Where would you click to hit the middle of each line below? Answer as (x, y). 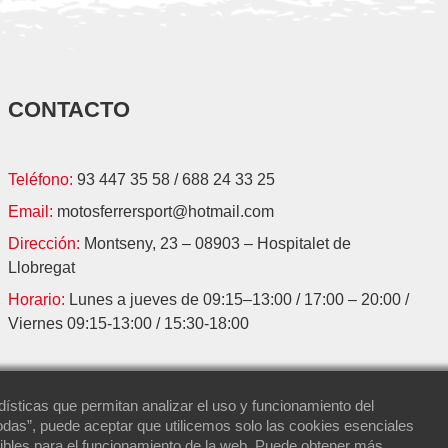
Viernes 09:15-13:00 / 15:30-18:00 (129, 323)
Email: (33, 211)
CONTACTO (69, 109)
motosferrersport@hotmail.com (166, 211)
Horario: (39, 299)
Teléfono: (43, 179)
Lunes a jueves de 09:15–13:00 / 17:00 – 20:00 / (239, 299)
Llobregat (42, 267)
